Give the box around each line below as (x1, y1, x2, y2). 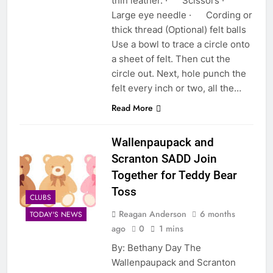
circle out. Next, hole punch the (111, 67, 246, 79)
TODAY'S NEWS (30, 209, 82, 221)
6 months (199, 207, 235, 220)
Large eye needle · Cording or (111, 9, 252, 21)
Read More (111, 101, 153, 114)
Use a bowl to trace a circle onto (111, 38, 250, 50)
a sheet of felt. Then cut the (111, 52, 230, 65)
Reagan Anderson (118, 207, 186, 220)
